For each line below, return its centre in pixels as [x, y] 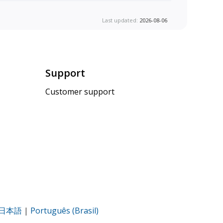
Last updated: [121, 20]
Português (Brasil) [64, 210]
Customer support [80, 91]
